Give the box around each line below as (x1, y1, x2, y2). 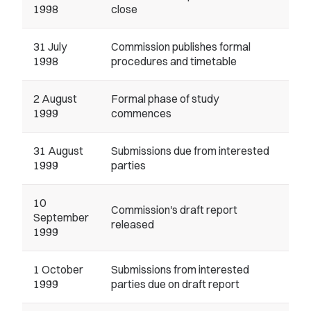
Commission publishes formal (111, 40, 251, 53)
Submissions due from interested (111, 144, 269, 158)
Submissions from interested (111, 262, 249, 276)
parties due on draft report (111, 277, 239, 291)
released (111, 217, 154, 231)
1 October (33, 262, 83, 276)
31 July (33, 40, 67, 53)
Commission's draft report (111, 203, 237, 217)
